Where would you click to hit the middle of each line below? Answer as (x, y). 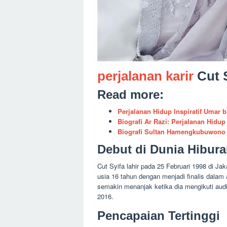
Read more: (130, 94)
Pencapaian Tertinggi (159, 215)
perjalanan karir (145, 76)
